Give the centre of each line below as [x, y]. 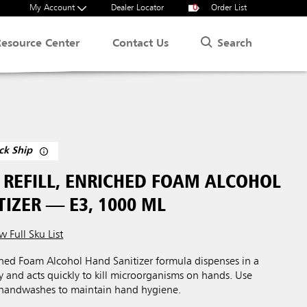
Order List [228, 8]
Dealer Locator [137, 8]
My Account [53, 8]
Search [235, 44]
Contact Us [141, 44]
